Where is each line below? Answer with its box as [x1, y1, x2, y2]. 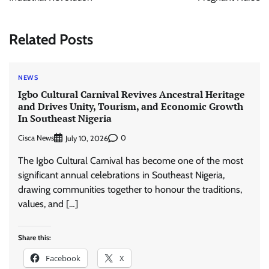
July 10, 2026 [65, 133, 108, 143]
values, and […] [18, 198, 78, 210]
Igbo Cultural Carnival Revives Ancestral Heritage [18, 88, 245, 101]
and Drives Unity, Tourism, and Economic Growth [18, 100, 243, 113]
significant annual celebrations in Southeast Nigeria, [18, 169, 225, 181]
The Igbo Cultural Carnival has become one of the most [18, 154, 243, 166]
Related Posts [9, 30, 93, 48]
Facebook [46, 252, 80, 264]
